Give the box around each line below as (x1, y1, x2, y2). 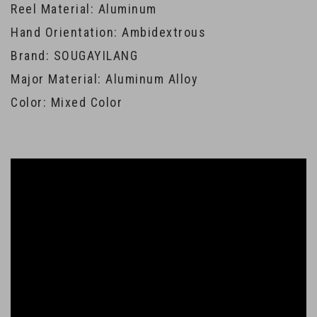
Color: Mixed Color (11, 95, 122, 110)
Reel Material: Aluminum (11, 1, 157, 16)
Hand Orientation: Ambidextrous (11, 25, 206, 40)
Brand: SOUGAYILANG (11, 48, 138, 63)
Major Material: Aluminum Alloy (11, 71, 198, 86)
